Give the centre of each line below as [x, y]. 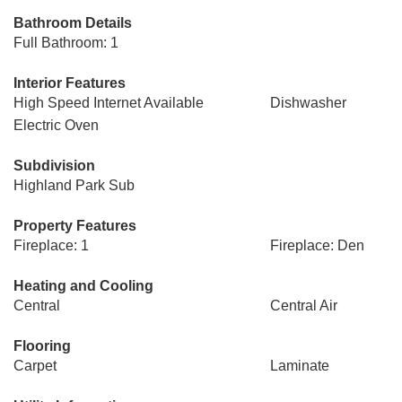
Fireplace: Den [317, 245]
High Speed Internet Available [109, 103]
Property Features [75, 226]
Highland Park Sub [74, 185]
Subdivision [54, 166]
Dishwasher [308, 103]
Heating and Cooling [83, 286]
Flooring [42, 346]
